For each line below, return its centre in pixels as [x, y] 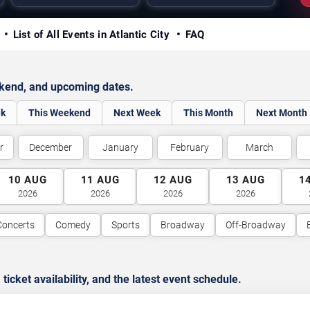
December [51, 147]
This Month [208, 113]
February [190, 147]
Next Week [137, 113]
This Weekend [60, 113]
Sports [125, 225]
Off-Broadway [255, 225]
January [120, 147]
